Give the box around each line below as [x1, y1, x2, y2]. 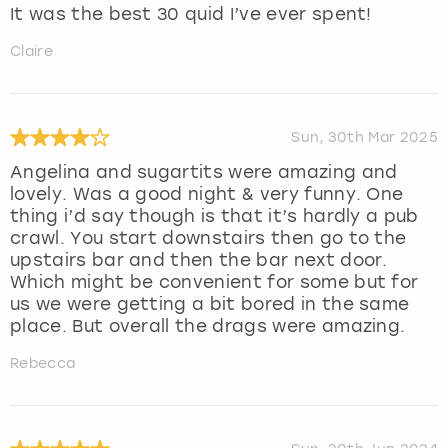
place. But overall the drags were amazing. [10, 315, 406, 336]
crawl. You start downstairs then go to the [10, 227, 407, 248]
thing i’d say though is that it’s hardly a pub [10, 205, 419, 226]
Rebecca [10, 354, 76, 372]
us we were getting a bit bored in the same [10, 293, 410, 314]
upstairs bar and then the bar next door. [10, 249, 388, 270]
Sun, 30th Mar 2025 [291, 128, 438, 146]
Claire [10, 42, 53, 60]
